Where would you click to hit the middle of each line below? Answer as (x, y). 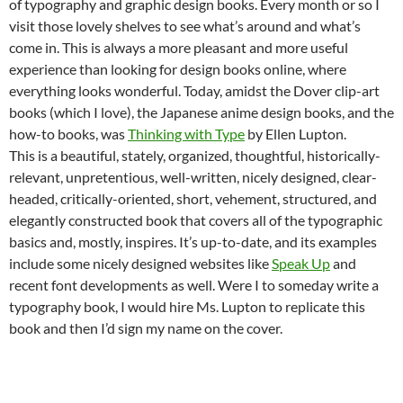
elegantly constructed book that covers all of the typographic (196, 220)
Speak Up (301, 263)
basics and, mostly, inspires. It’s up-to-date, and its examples (193, 242)
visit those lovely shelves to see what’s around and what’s (185, 26)
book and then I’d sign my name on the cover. (146, 328)
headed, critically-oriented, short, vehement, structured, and (193, 198)
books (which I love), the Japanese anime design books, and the (201, 112)
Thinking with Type (186, 134)
